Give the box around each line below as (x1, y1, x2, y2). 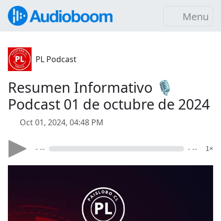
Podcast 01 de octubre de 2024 (8, 94, 210, 113)
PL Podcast (36, 54, 76, 65)
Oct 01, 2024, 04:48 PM (20, 117, 104, 128)
